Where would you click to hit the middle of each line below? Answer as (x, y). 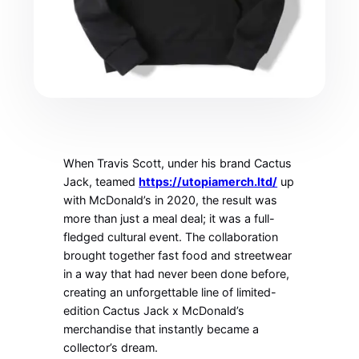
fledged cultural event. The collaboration (171, 237)
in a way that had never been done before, (177, 274)
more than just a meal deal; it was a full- (169, 219)
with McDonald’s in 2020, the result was (171, 200)
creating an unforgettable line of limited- (170, 292)
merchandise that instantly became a (161, 329)
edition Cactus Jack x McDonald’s (154, 311)
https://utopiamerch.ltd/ (208, 182)
